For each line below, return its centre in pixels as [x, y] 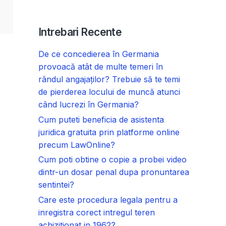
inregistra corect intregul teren [97, 213]
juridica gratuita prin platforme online [109, 132]
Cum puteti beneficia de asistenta [101, 119]
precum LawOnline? [77, 145]
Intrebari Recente [80, 32]
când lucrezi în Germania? [89, 104]
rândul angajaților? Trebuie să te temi [109, 79]
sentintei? [56, 185]
